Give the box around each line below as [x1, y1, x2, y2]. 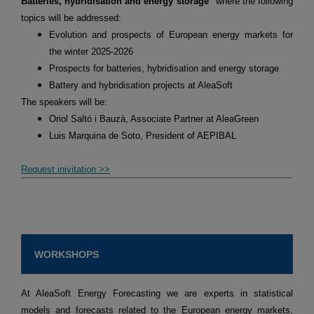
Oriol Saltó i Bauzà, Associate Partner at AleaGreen [49, 114, 259, 125]
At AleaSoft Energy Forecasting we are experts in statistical [21, 288, 293, 299]
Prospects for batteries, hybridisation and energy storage [49, 63, 279, 74]
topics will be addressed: [21, 13, 121, 24]
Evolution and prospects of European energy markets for [49, 29, 293, 41]
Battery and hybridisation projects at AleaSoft [49, 80, 233, 91]
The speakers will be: [21, 97, 107, 108]
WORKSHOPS [34, 249, 99, 261]
